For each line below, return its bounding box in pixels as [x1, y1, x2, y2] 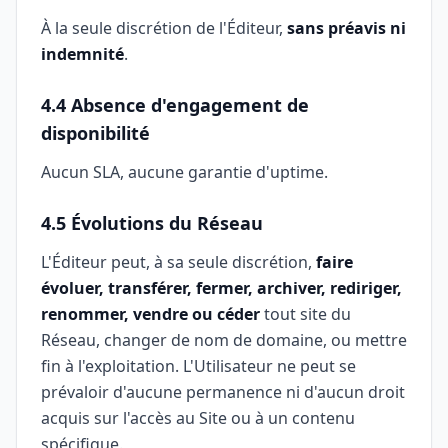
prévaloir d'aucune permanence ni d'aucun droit [41, 381, 405, 403]
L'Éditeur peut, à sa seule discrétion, [41, 251, 316, 273]
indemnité [41, 43, 124, 65]
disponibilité [41, 121, 150, 145]
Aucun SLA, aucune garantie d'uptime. [41, 161, 328, 183]
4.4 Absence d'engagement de [41, 93, 309, 117]
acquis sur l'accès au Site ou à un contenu [41, 407, 355, 429]
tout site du [260, 303, 351, 325]
